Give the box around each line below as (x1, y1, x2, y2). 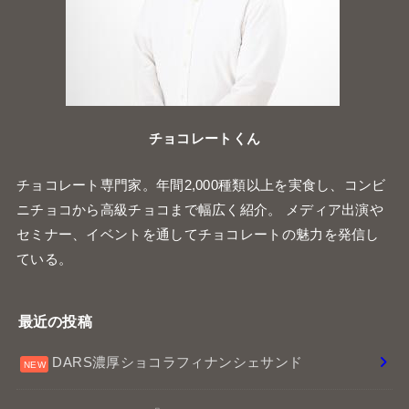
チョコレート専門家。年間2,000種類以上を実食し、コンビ (16, 177, 386, 193)
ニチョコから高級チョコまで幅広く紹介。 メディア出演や (16, 202, 384, 217)
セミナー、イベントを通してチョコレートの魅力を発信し (16, 226, 380, 242)
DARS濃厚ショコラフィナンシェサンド (52, 355, 303, 371)
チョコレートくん (148, 131, 261, 147)
